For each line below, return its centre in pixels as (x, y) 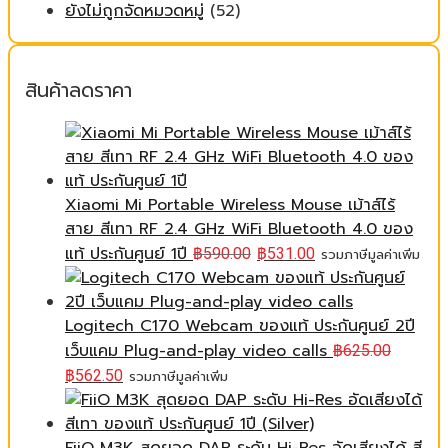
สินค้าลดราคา (78, 90)
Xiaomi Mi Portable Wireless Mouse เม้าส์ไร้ (230, 205)
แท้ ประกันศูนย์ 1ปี (126, 254)
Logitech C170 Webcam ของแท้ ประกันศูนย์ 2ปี (240, 326)
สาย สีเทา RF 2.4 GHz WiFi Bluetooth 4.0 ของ (239, 229)
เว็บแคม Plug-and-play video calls (196, 351)
